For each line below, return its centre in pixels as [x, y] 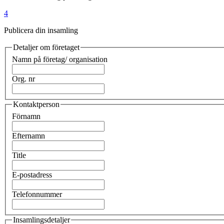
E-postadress [32, 174]
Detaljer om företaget [46, 47]
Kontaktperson [36, 104]
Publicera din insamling [41, 30]
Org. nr [23, 79]
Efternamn [28, 135]
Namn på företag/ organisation [60, 59]
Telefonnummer [37, 194]
